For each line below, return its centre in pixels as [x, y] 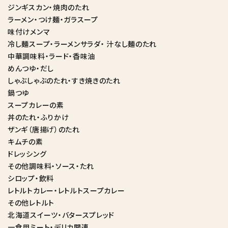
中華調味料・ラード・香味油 [52, 56]
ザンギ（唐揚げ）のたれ [44, 130]
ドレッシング [27, 154]
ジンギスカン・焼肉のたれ [49, 7]
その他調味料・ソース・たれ [51, 166]
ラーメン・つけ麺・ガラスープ [53, 20]
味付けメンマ [29, 32]
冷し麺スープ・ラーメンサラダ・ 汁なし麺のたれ [82, 44]
